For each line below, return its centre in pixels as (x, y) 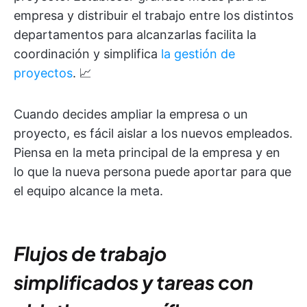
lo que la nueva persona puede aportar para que (152, 172)
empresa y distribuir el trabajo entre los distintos (153, 16)
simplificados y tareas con (134, 282)
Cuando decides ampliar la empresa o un (131, 114)
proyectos (43, 73)
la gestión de (198, 54)
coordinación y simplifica (87, 54)
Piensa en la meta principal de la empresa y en (147, 153)
